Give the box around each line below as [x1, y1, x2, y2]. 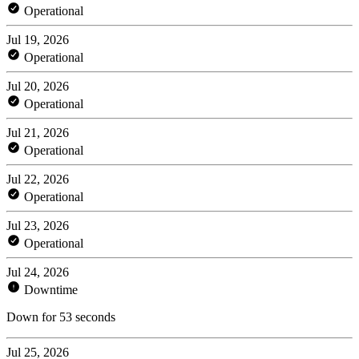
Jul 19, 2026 [6, 32, 69, 46]
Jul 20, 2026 [6, 79, 69, 93]
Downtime [21, 282, 78, 296]
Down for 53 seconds [6, 309, 115, 324]
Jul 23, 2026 [6, 218, 69, 232]
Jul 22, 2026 [6, 171, 69, 186]
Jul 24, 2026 [6, 264, 69, 279]
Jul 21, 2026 [6, 125, 69, 139]
